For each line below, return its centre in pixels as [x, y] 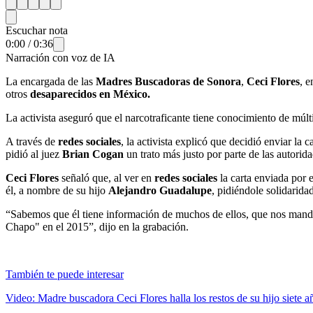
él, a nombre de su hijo [57, 190]
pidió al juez [34, 154]
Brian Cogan [93, 154]
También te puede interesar [65, 274]
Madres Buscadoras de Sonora [168, 81]
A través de [32, 141]
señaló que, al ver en [107, 177]
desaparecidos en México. [90, 94]
